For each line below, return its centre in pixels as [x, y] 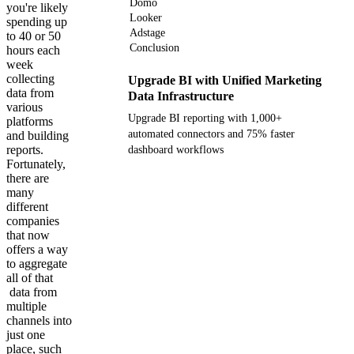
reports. [25, 150]
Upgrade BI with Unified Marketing [225, 80]
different [27, 207]
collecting [30, 79]
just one [26, 335]
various [24, 107]
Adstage [147, 33]
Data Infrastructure [181, 96]
